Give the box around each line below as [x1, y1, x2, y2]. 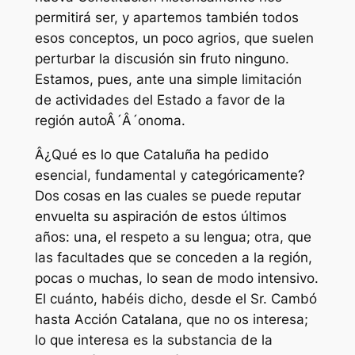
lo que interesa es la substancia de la [34, 332, 273, 349]
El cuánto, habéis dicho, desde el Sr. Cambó [34, 291, 317, 307]
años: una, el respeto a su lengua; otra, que [34, 229, 311, 246]
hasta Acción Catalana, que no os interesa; [34, 311, 308, 328]
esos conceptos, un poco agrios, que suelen [34, 30, 314, 47]
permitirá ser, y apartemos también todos [34, 10, 299, 26]
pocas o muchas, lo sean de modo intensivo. [34, 270, 319, 287]
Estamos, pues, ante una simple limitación [34, 71, 302, 88]
